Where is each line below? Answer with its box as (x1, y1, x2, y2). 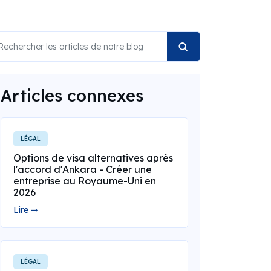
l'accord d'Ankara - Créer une (13, 163, 152, 175)
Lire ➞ (13, 204, 38, 215)
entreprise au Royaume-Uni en (13, 175, 156, 187)
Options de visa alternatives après (13, 152, 173, 164)
